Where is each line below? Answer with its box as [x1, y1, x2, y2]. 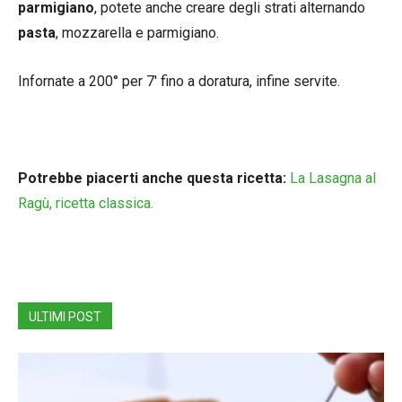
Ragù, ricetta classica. [18, 194, 153, 212]
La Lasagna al [290, 169, 376, 187]
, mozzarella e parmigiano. [56, 23, 219, 41]
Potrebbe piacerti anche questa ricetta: [18, 169, 286, 187]
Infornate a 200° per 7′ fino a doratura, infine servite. [18, 72, 340, 90]
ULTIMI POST [29, 309, 101, 324]
